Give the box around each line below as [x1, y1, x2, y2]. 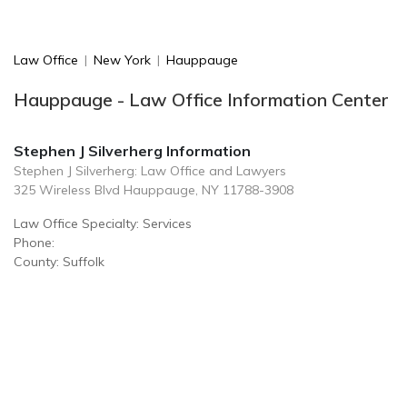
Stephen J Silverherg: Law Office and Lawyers [14, 163, 286, 179]
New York [94, 52, 151, 68]
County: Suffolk [14, 253, 104, 270]
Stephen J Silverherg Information [14, 142, 251, 160]
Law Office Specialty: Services [14, 215, 192, 232]
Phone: [14, 234, 55, 251]
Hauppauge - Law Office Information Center [14, 88, 389, 111]
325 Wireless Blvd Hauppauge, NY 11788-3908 [14, 182, 293, 198]
